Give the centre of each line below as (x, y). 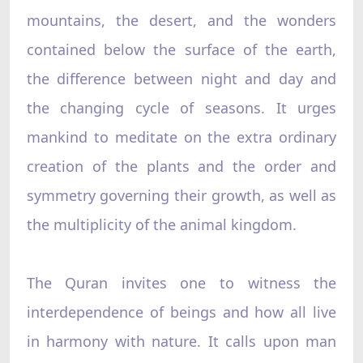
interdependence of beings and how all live (181, 312)
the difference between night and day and (181, 78)
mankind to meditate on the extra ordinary (181, 137)
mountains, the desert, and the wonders (181, 20)
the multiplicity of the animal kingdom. (161, 224)
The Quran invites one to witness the (181, 282)
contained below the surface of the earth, (181, 49)
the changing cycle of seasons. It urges (181, 107)
